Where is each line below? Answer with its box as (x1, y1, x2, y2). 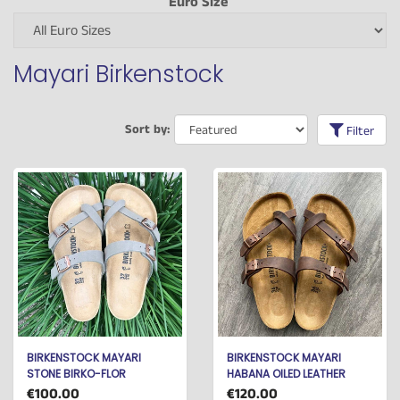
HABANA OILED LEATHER (227, 366, 346, 381)
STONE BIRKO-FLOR (27, 366, 126, 381)
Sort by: (125, 121, 170, 138)
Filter (346, 122, 374, 140)
